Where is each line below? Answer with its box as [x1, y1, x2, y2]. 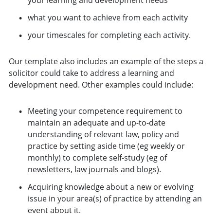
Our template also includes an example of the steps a [8, 55, 203, 67]
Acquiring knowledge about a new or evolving [27, 181, 194, 192]
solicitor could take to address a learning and [8, 67, 174, 78]
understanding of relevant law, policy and [27, 128, 179, 140]
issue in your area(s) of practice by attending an [27, 193, 202, 204]
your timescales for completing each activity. [27, 29, 191, 40]
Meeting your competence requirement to [27, 105, 182, 116]
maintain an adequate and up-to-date [27, 117, 165, 128]
